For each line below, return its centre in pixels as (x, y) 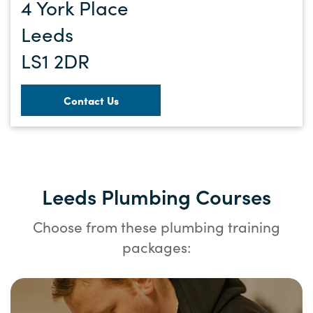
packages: (156, 247)
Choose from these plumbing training (156, 226)
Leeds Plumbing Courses (156, 196)
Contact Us (91, 100)
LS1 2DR (55, 60)
